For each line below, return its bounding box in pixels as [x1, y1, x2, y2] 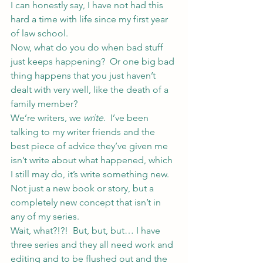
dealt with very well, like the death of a [11, 84, 171, 95]
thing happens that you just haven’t [11, 70, 158, 81]
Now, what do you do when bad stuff [11, 42, 166, 53]
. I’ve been [103, 112, 151, 123]
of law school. [11, 28, 68, 39]
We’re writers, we [11, 112, 83, 123]
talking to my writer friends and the [11, 126, 157, 137]
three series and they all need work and [11, 239, 176, 250]
